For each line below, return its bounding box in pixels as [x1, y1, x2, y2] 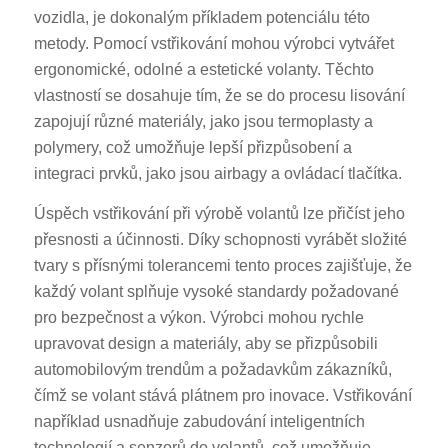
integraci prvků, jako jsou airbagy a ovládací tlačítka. [33, 165, 402, 183]
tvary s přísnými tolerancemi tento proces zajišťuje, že [33, 257, 412, 275]
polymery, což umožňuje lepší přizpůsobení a [33, 139, 352, 157]
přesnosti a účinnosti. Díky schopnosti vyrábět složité [33, 231, 407, 249]
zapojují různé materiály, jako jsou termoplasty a [33, 113, 373, 131]
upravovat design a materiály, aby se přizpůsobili [33, 335, 378, 353]
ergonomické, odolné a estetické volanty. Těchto [33, 61, 374, 79]
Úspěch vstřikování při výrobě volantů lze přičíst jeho [33, 205, 405, 223]
